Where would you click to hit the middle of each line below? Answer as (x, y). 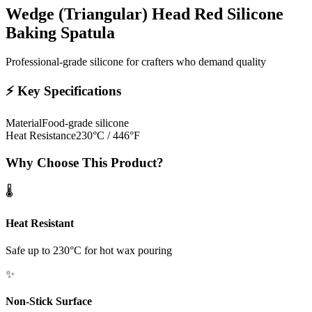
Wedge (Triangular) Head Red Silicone (145, 14)
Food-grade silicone (85, 123)
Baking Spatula (60, 32)
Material (24, 123)
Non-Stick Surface (49, 302)
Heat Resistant (40, 223)
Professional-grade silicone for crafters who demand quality (136, 62)
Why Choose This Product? (85, 162)
